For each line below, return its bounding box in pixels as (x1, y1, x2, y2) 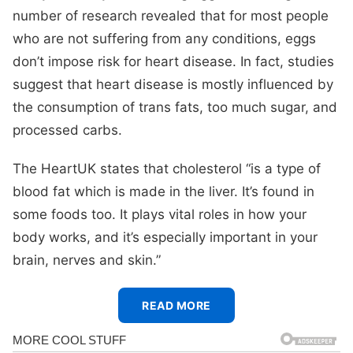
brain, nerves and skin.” (13, 251, 161, 268)
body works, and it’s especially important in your (13, 229, 318, 245)
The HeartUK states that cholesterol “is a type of (13, 160, 321, 176)
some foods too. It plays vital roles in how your (13, 206, 307, 222)
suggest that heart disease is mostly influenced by (13, 76, 333, 92)
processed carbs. (13, 121, 122, 138)
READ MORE (142, 298, 211, 312)
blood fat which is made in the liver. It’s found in (13, 183, 314, 199)
